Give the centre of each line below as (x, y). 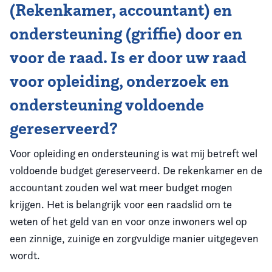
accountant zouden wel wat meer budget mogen (121, 187)
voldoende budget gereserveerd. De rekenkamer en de (136, 170)
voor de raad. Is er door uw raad (128, 57)
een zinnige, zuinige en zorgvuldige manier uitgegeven (134, 238)
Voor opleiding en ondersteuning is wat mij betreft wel (134, 153)
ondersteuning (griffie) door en (126, 34)
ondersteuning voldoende (107, 105)
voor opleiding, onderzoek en (119, 81)
